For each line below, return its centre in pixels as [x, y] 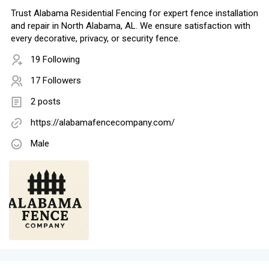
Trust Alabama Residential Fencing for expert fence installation [134, 14]
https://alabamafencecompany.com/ [103, 123]
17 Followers [56, 81]
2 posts [46, 102]
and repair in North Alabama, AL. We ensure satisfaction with [131, 26]
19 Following [55, 60]
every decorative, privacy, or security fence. [95, 39]
